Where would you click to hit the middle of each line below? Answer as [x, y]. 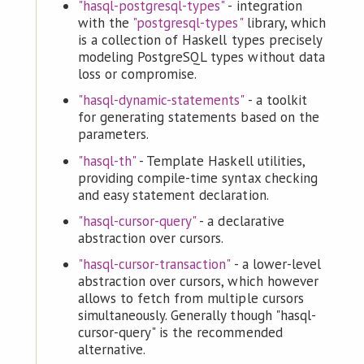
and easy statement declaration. [173, 195]
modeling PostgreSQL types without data [201, 57]
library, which [284, 23]
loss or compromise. [137, 74]
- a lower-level [275, 264]
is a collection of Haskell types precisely [199, 40]
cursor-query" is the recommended [180, 333]
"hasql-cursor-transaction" [154, 264]
